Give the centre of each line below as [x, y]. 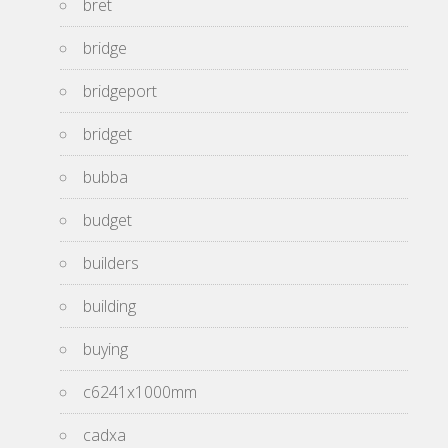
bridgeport [120, 91]
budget [107, 220]
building [109, 306]
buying [105, 349]
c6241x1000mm [140, 392]
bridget [107, 134]
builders [111, 263]
